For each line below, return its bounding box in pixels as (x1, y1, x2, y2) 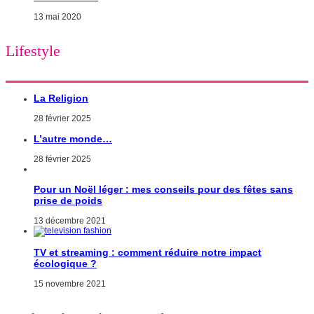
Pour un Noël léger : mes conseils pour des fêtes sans (34, 184, 293, 196)
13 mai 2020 (34, 11, 81, 22)
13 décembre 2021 (34, 216, 106, 226)
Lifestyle (6, 41, 60, 60)
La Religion (34, 93, 88, 104)
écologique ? (34, 258, 97, 270)
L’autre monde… (34, 133, 112, 145)
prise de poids (34, 195, 102, 207)
